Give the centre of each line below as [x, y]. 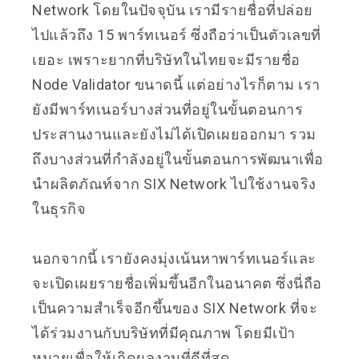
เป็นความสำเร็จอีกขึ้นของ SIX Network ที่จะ [175, 308]
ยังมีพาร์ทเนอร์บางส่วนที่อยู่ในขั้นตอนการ [167, 109]
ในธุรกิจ [59, 208]
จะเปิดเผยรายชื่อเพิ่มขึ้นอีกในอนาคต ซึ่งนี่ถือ [177, 283]
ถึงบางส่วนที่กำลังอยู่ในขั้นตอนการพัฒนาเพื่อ [178, 159]
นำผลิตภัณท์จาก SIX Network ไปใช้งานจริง [174, 184]
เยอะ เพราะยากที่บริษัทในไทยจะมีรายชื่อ [166, 59]
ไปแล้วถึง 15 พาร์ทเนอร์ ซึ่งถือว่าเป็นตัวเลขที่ [177, 34]
